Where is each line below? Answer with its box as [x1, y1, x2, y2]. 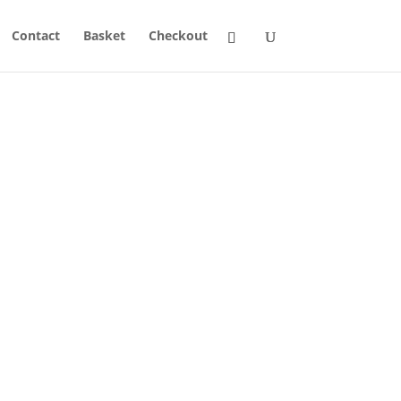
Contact [11, 27, 60, 44]
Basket [82, 27, 125, 44]
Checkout [148, 27, 208, 44]
